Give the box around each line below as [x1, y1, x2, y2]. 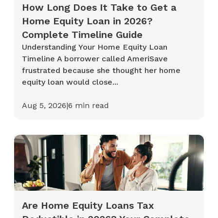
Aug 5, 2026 [22, 101, 67, 110]
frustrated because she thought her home [22, 66, 181, 75]
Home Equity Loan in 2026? [22, 15, 153, 27]
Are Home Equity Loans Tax [22, 199, 154, 211]
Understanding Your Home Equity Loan [22, 42, 168, 52]
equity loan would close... [22, 77, 119, 87]
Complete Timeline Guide [22, 29, 143, 41]
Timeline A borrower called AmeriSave [22, 54, 168, 64]
